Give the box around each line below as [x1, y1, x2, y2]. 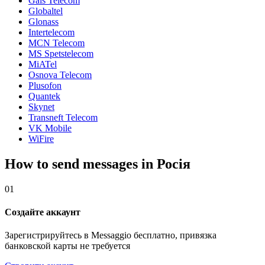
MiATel [28, 59, 57, 69]
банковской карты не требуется [5, 241, 130, 251]
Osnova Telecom [28, 69, 92, 80]
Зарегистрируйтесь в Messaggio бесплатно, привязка [5, 230, 216, 241]
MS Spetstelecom [28, 48, 93, 59]
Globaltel [28, 5, 63, 16]
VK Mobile [28, 122, 72, 133]
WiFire [28, 133, 54, 144]
